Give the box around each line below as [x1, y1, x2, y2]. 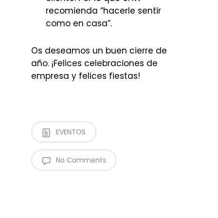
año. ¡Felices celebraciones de [31, 57, 158, 69]
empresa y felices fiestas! [31, 70, 140, 82]
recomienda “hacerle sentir [46, 4, 161, 17]
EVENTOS [54, 127, 86, 137]
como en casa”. [46, 17, 112, 29]
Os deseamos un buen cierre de [31, 44, 167, 56]
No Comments [54, 155, 106, 165]
